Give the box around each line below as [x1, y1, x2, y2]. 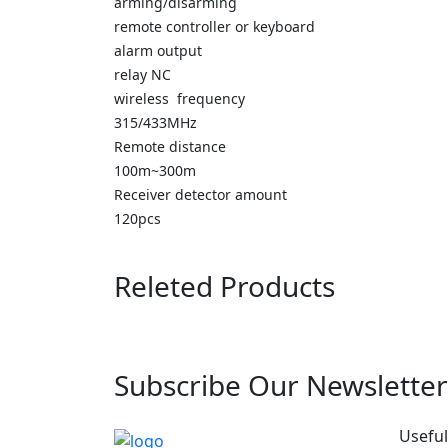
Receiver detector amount [114, 185, 287, 204]
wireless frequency [114, 89, 245, 108]
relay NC [114, 65, 171, 84]
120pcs [114, 209, 161, 228]
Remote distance [114, 137, 226, 156]
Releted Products [114, 267, 335, 305]
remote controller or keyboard [114, 17, 315, 36]
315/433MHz [114, 113, 197, 132]
